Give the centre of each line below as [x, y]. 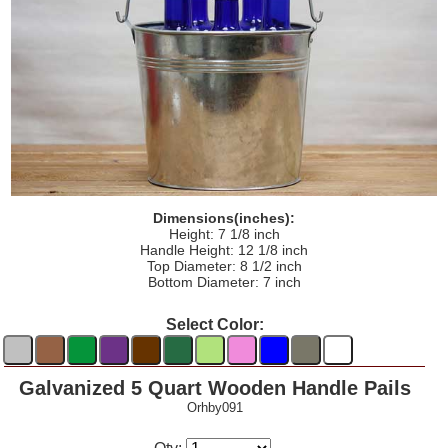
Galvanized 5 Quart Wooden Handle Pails [214, 387]
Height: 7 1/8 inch [224, 233]
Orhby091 [214, 407]
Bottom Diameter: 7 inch [224, 281]
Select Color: [214, 324]
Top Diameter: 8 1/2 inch [224, 265]
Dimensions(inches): [224, 217]
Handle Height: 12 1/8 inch [224, 249]
